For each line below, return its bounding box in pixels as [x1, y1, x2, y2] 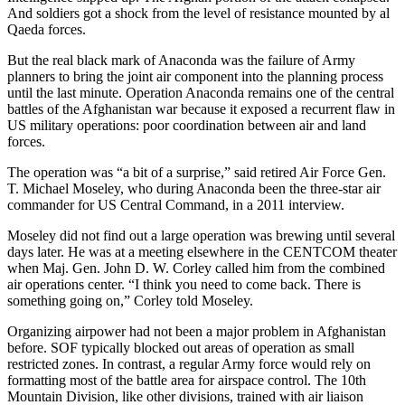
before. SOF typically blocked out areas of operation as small [7, 339, 354, 355]
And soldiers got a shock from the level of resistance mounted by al [7, 5, 390, 21]
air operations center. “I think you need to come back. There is [7, 276, 361, 292]
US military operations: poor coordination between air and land [7, 117, 366, 133]
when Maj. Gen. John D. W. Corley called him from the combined [7, 259, 385, 276]
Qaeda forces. [7, 21, 86, 37]
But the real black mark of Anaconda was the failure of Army [7, 52, 355, 68]
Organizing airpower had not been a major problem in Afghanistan [7, 323, 386, 339]
